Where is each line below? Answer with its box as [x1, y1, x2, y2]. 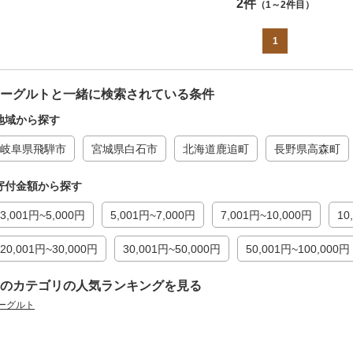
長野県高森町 [274, 143, 340, 156]
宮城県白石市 [91, 143, 158, 156]
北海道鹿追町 [183, 143, 249, 156]
